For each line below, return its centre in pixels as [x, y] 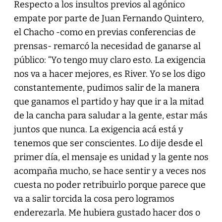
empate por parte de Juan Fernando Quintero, [109, 18]
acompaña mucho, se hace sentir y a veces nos [110, 171]
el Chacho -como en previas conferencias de [105, 32]
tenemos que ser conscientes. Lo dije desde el [108, 143]
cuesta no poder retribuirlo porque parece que [110, 185]
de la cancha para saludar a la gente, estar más [111, 115]
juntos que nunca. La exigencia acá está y [98, 129]
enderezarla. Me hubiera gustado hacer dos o [107, 212]
